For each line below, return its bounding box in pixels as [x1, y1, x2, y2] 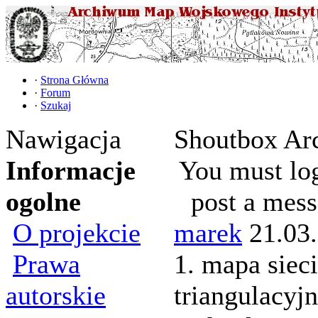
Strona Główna [40, 74, 109, 86]
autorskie [6, 280, 106, 310]
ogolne [6, 187, 81, 216]
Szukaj [40, 99, 71, 111]
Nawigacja [6, 124, 121, 154]
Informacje [6, 155, 136, 185]
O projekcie [13, 218, 141, 248]
